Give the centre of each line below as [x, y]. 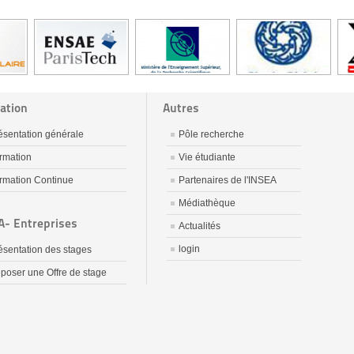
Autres [181, 108]
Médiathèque [207, 203]
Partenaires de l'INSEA [228, 180]
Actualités [200, 226]
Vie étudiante [207, 157]
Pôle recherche [211, 134]
